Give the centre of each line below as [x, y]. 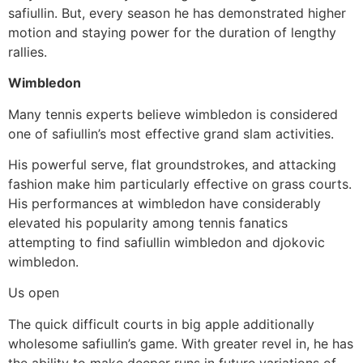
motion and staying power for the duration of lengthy [172, 32]
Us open [34, 293]
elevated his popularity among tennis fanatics [148, 222]
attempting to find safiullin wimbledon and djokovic [167, 242]
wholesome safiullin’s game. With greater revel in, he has [181, 343]
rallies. [28, 51]
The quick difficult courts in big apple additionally [161, 324]
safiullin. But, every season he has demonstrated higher [177, 13]
